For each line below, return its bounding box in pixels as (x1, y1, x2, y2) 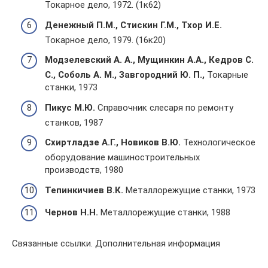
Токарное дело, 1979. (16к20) (45, 34, 166, 45)
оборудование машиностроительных (45, 152, 200, 163)
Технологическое (181, 137, 255, 148)
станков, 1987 (45, 117, 103, 128)
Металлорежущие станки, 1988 (98, 207, 230, 218)
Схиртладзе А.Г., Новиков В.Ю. (45, 137, 181, 148)
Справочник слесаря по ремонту (95, 102, 233, 113)
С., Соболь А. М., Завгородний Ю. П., (45, 69, 205, 80)
